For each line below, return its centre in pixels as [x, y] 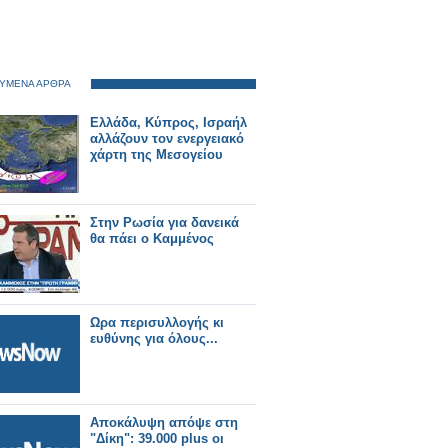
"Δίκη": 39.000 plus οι [157, 438]
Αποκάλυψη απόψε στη [164, 422]
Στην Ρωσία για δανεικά [164, 222]
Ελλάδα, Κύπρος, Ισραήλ [168, 122]
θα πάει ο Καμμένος [152, 238]
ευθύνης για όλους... [154, 338]
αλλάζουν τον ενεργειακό [167, 138]
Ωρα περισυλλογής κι [157, 322]
